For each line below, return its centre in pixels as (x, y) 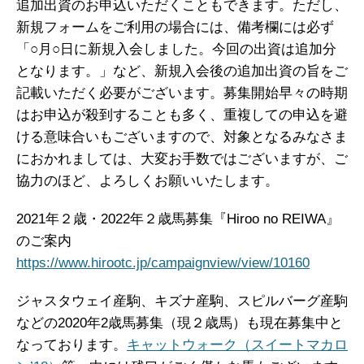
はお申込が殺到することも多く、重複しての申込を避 (182, 115)
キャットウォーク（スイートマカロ (237, 345)
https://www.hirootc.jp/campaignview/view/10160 (163, 263)
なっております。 (71, 345)
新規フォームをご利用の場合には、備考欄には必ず (175, 27)
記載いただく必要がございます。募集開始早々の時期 (182, 93)
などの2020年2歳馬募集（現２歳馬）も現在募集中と (180, 323)
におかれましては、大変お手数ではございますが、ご (182, 159)
